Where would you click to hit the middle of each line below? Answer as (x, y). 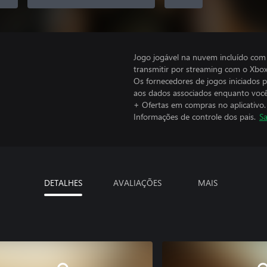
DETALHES (63, 183)
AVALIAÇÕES (137, 183)
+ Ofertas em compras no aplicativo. (200, 105)
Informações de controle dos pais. (195, 117)
